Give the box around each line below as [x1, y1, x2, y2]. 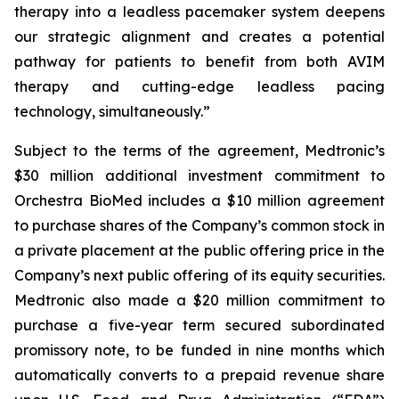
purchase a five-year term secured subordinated [14, 316, 385, 334]
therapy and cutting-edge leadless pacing [14, 77, 385, 95]
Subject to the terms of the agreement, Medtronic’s [14, 142, 385, 159]
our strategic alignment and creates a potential [14, 28, 385, 45]
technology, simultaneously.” [14, 102, 210, 120]
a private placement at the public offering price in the [14, 241, 385, 259]
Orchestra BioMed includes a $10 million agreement [14, 191, 385, 209]
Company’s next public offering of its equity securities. [14, 266, 385, 284]
